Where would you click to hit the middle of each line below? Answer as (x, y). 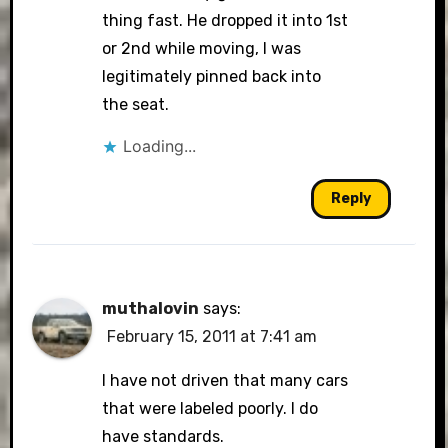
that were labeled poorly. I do (210, 408)
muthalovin (151, 308)
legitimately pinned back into (212, 76)
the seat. (136, 104)
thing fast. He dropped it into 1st (225, 20)
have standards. (163, 436)
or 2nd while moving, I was (202, 48)
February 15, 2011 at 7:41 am (212, 336)
